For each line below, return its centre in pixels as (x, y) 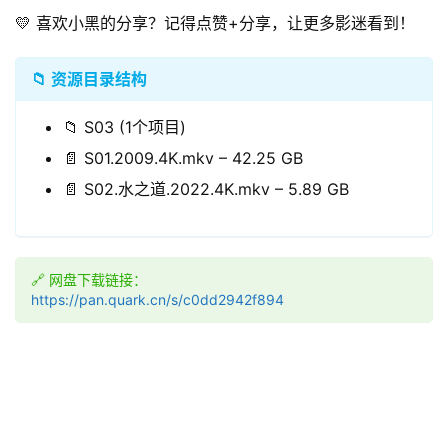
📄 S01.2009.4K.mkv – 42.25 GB (183, 157)
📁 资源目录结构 (89, 78)
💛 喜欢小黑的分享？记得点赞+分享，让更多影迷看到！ (215, 22)
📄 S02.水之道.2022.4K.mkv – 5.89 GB (206, 188)
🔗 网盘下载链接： (89, 279)
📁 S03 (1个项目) (124, 126)
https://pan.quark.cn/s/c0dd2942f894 (157, 299)
